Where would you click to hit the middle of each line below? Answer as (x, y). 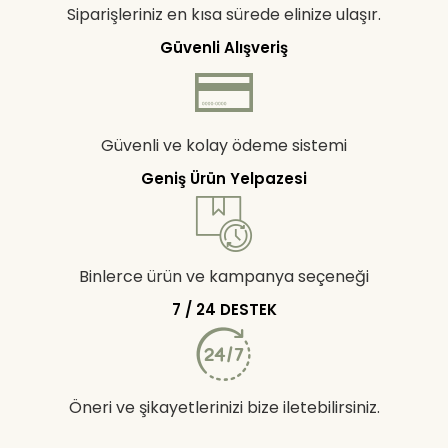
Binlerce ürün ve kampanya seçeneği (224, 277)
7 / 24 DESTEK (224, 310)
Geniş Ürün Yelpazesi (224, 179)
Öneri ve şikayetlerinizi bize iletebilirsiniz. (224, 408)
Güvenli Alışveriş (224, 48)
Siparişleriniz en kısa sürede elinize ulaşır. (224, 15)
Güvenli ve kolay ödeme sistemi (224, 146)
